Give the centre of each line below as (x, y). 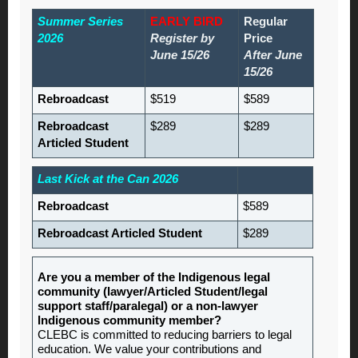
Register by (182, 38)
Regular (266, 22)
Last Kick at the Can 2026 (108, 179)
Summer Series (80, 22)
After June (273, 55)
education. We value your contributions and (149, 349)
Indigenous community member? (129, 320)
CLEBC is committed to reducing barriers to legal (165, 335)
